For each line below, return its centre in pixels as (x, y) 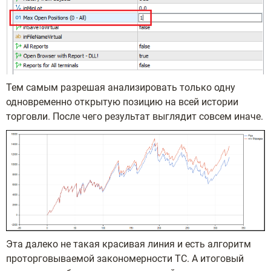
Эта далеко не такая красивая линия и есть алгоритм (129, 244)
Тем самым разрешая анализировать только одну (121, 88)
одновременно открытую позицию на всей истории (122, 102)
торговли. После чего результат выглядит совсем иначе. (135, 117)
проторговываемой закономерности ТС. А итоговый (125, 259)
